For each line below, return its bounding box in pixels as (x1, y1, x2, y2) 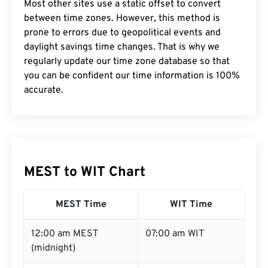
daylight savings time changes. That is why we (24, 41, 220, 53)
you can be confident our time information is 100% (24, 70, 240, 82)
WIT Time (170, 199, 212, 211)
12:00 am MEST (31, 228, 98, 240)
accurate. (24, 84, 63, 96)
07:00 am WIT (145, 228, 204, 240)
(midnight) (31, 242, 75, 254)
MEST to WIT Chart (24, 164, 145, 181)
